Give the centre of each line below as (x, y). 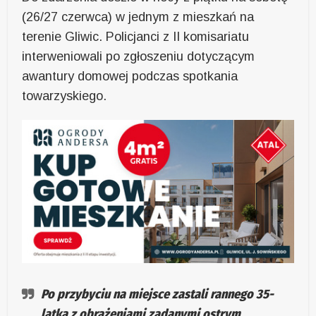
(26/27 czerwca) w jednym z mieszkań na (138, 17)
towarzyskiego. (65, 96)
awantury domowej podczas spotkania (130, 77)
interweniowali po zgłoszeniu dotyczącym (139, 57)
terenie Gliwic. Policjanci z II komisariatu (136, 37)
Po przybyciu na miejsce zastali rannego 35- (158, 294)
